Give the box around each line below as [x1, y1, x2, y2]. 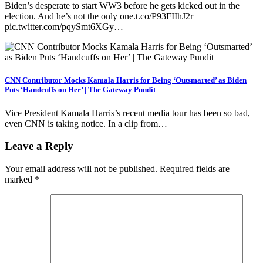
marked [5, 174, 35, 185]
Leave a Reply [5, 140, 73, 153]
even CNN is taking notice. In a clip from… [5, 118, 167, 129]
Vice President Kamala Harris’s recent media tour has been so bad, [5, 107, 250, 118]
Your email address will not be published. [5, 164, 157, 174]
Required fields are [160, 164, 230, 174]
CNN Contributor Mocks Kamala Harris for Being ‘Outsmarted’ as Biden [5, 76, 247, 85]
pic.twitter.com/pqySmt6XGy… [5, 22, 123, 32]
